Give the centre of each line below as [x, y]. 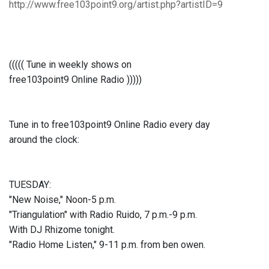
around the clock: [44, 140]
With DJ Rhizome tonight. [62, 230]
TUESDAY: [30, 185]
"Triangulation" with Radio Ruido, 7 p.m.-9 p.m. [103, 215]
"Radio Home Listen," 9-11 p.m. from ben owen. [107, 245]
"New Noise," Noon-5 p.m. [62, 200]
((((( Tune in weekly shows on [70, 65]
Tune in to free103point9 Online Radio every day [110, 125]
